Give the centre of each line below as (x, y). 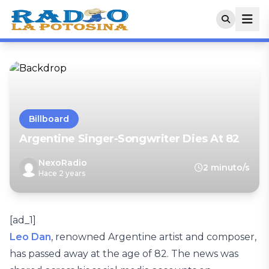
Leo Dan (30, 237)
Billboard (49, 119)
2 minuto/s (226, 168)
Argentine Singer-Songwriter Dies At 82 (129, 139)
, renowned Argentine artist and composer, (154, 237)
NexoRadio (63, 163)
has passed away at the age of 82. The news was (124, 254)
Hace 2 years (62, 173)
